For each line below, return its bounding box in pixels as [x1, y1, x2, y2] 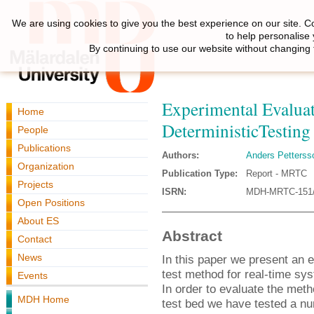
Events [18, 270, 48, 281]
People [18, 124, 48, 135]
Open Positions [18, 197, 85, 208]
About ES [18, 215, 59, 226]
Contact [18, 233, 52, 245]
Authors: [162, 150, 199, 161]
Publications [18, 142, 71, 153]
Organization [18, 161, 74, 172]
